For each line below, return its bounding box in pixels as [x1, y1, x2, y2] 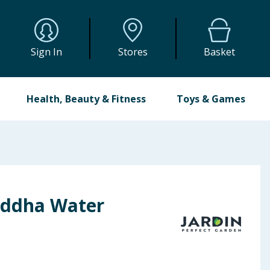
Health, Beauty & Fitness [27, 92, 146, 105]
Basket [204, 45, 236, 58]
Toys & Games [176, 92, 245, 105]
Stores [118, 45, 148, 58]
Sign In [31, 45, 63, 58]
